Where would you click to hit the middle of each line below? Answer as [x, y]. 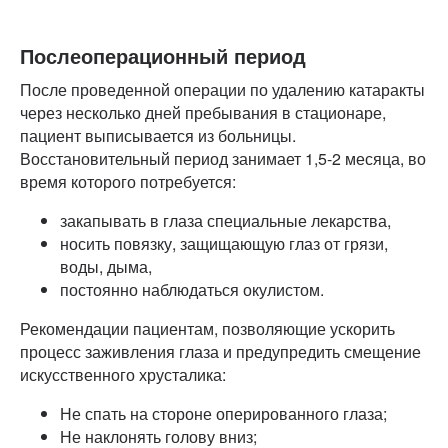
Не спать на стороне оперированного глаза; [223, 413]
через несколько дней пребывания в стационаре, [203, 112]
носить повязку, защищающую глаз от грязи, [224, 243]
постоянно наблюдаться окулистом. [192, 289]
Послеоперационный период [163, 55]
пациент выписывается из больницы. [158, 135]
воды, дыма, [106, 266]
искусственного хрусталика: [123, 374]
